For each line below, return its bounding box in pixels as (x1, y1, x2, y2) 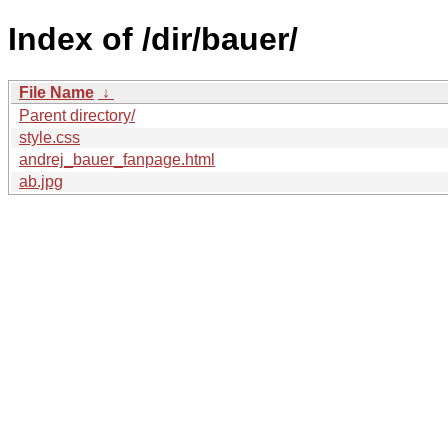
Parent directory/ (19, 106, 135, 124)
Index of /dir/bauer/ (8, 21, 298, 58)
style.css (19, 128, 80, 146)
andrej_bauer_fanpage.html (19, 150, 215, 168)
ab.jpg (19, 172, 63, 190)
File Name (19, 83, 94, 101)
